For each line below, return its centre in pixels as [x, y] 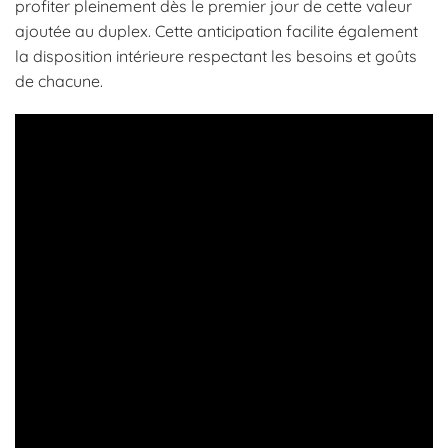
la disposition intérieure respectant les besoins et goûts [216, 55]
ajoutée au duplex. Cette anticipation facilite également [216, 30]
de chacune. [59, 80]
